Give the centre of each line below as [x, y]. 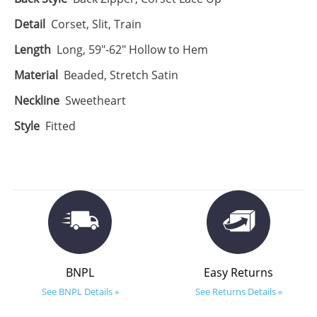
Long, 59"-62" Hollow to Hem [132, 50]
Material [36, 75]
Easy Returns [238, 273]
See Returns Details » [238, 292]
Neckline [36, 101]
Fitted [60, 126]
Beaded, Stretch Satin [121, 75]
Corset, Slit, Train [96, 24]
